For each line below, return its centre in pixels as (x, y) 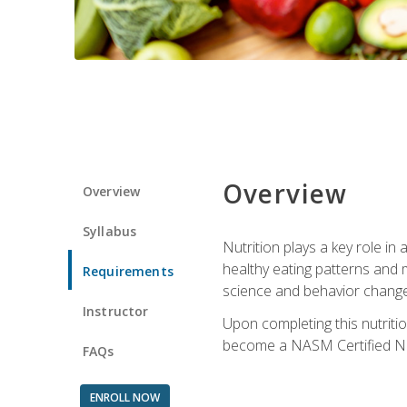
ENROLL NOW (124, 397)
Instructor (116, 311)
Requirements (128, 271)
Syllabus (110, 231)
